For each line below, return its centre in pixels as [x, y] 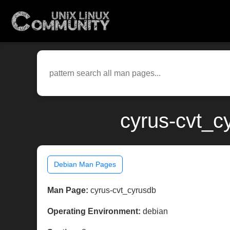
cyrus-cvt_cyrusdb [122, 190]
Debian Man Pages [85, 165]
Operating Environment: [94, 212]
